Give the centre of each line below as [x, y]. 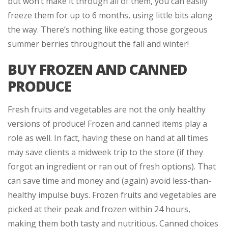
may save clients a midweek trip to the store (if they [105, 152]
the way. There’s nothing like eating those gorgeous [108, 29]
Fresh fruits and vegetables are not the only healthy [107, 109]
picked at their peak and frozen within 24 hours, [99, 209]
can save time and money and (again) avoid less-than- [109, 180]
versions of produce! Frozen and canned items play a [107, 123]
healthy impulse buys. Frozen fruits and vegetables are [112, 195]
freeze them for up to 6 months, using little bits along [110, 15]
